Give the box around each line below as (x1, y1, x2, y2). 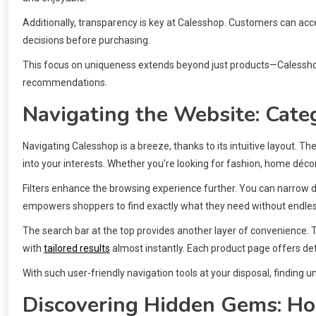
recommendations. (23, 77, 107, 89)
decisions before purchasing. (23, 35, 150, 47)
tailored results (44, 243, 110, 255)
